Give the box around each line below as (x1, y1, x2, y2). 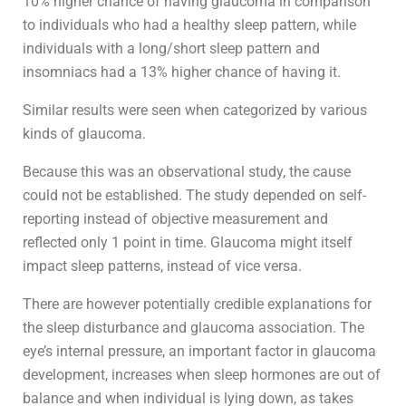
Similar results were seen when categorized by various (23, 101, 367, 119)
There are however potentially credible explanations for (23, 295, 372, 313)
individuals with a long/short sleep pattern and (23, 39, 320, 57)
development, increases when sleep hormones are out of (23, 365, 381, 383)
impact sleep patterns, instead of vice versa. (23, 256, 302, 275)
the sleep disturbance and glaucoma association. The (23, 318, 364, 336)
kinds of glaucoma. (23, 124, 146, 142)
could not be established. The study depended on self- (23, 186, 366, 204)
